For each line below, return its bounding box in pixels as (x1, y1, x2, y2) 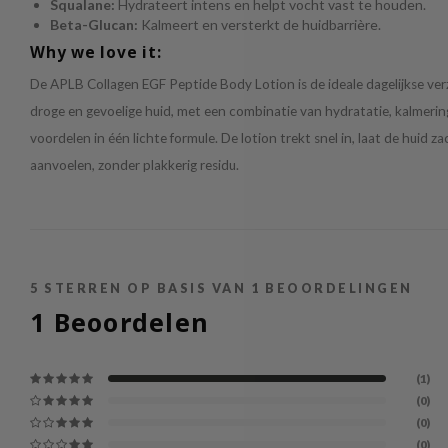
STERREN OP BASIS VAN (39, 281, 251, 297)
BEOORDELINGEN (260, 281, 413, 297)
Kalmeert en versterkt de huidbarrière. (138, 16, 381, 34)
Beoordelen (45, 305, 210, 340)
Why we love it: (30, 42, 162, 64)
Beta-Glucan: (50, 16, 138, 34)
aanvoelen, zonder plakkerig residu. (30, 157, 239, 174)
